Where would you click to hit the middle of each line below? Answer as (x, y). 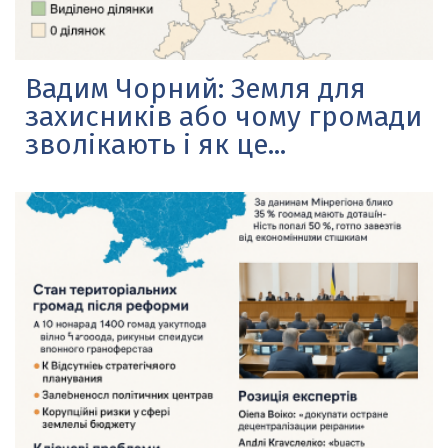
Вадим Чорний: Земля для (195, 88)
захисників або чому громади (223, 116)
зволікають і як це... (155, 144)
